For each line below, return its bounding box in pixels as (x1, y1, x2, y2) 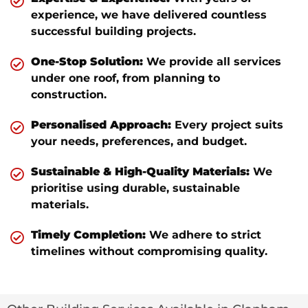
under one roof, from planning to (31, 71, 220, 85)
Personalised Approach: (31, 118, 171, 131)
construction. (31, 87, 107, 101)
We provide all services (143, 54, 281, 68)
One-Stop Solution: (31, 54, 143, 68)
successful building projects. (31, 24, 196, 38)
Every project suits (171, 118, 283, 131)
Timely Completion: (31, 228, 146, 241)
